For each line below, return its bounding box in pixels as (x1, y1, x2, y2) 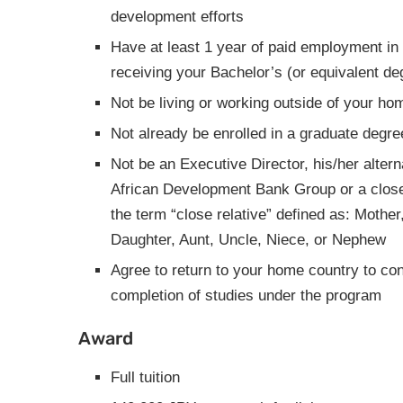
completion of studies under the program (111, 287, 381, 304)
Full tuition (111, 369, 180, 386)
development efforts (111, 8, 244, 25)
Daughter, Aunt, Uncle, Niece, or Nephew (111, 231, 386, 248)
